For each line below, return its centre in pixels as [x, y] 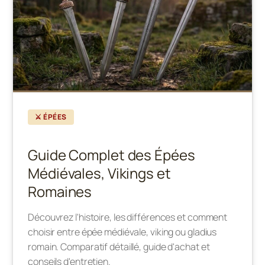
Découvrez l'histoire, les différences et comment [128, 217]
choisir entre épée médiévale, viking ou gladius [122, 232]
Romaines [60, 191]
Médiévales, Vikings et [99, 173]
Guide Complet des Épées [112, 154]
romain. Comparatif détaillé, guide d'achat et [119, 246]
